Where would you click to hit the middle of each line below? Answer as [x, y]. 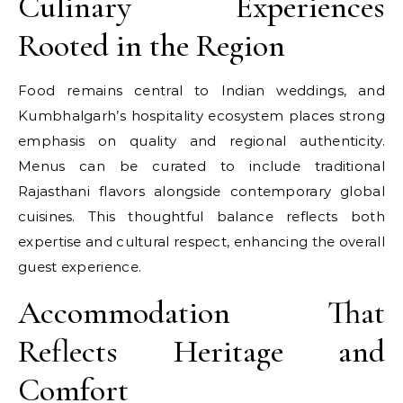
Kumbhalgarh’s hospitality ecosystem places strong [201, 116]
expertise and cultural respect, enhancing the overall [201, 242]
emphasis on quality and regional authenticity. [201, 141]
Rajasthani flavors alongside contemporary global [201, 191]
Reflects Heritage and [201, 351]
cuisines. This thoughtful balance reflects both [201, 216]
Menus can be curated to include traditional [201, 166]
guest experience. [80, 267]
